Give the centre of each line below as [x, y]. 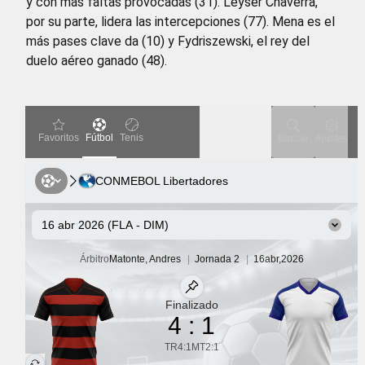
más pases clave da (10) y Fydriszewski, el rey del [168, 41]
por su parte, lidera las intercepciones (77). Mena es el [180, 21]
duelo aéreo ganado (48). [97, 60]
